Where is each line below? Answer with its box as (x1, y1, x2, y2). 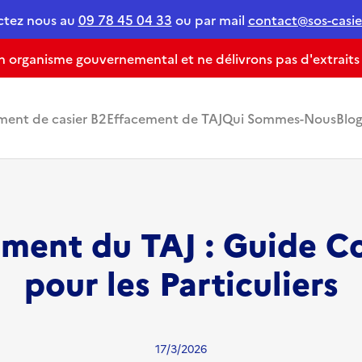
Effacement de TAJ (106, 109, 222, 127)
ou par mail (171, 11, 248, 28)
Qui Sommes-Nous (221, 109, 336, 127)
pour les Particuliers (23, 259, 339, 304)
